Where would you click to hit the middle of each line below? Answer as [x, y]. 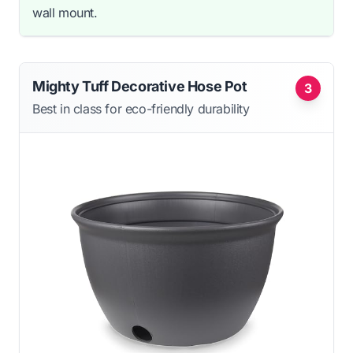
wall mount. [65, 12]
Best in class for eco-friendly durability [141, 108]
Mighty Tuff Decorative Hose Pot [140, 86]
